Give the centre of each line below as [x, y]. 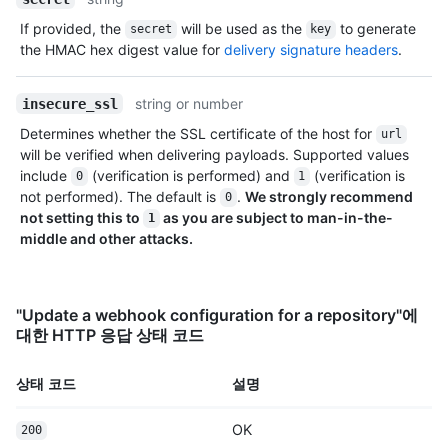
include [45, 175]
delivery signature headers [311, 49]
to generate [378, 28]
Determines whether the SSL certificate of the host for [198, 133]
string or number [189, 103]
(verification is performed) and [190, 175]
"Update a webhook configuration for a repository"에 [217, 314]
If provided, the [72, 28]
